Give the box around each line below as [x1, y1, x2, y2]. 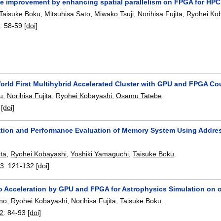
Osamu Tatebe [116, 91, 162, 100]
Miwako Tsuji [94, 10, 134, 18]
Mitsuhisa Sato [44, 10, 91, 18]
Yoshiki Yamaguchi [71, 150, 129, 158]
